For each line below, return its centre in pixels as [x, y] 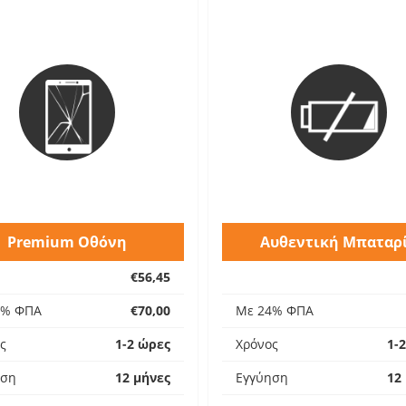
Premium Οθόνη [67, 242]
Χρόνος [257, 344]
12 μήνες [143, 377]
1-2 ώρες [143, 344]
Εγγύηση [262, 377]
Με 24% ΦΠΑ [275, 310]
